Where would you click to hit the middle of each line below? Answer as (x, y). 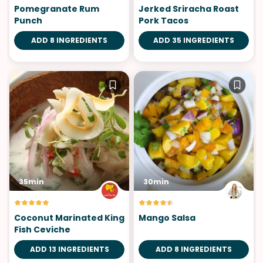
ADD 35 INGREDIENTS (194, 40)
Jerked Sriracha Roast (189, 9)
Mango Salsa (167, 218)
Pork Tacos (163, 20)
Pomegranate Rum (57, 9)
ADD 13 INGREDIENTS (69, 249)
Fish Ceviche (42, 229)
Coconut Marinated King (69, 218)
